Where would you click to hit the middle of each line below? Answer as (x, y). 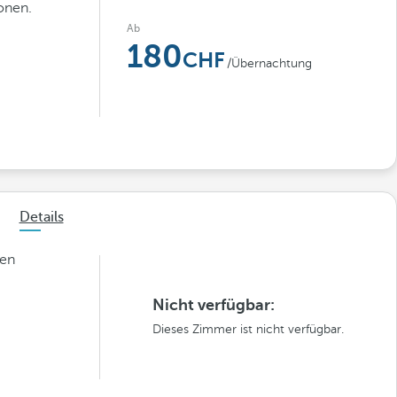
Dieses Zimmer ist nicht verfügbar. (248, 329)
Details (41, 217)
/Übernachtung (269, 63)
